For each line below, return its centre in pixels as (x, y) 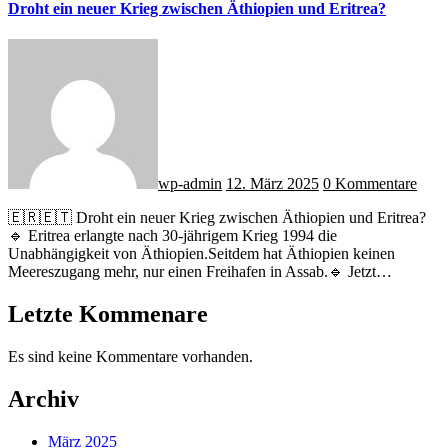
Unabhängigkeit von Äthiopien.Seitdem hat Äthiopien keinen (201, 254)
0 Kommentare (370, 184)
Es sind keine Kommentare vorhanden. (130, 356)
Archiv (43, 398)
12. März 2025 (272, 184)
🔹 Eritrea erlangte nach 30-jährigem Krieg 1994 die (172, 236)
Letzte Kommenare (108, 313)
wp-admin (190, 184)
